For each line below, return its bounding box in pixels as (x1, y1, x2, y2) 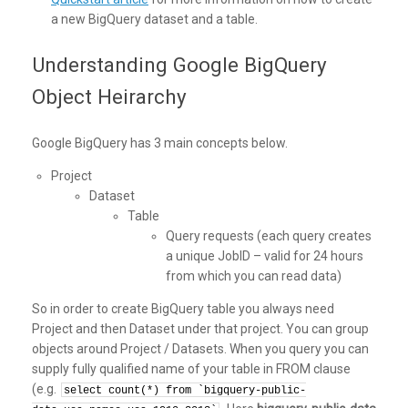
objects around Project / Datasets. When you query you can (32, 342, 369, 357)
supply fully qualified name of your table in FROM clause (32, 362, 351, 377)
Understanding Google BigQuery (32, 53, 327, 77)
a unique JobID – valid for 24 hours (166, 249, 363, 264)
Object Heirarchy (32, 85, 187, 109)
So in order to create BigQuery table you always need (32, 301, 334, 317)
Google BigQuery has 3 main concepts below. (32, 136, 288, 151)
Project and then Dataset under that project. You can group (32, 321, 369, 337)
